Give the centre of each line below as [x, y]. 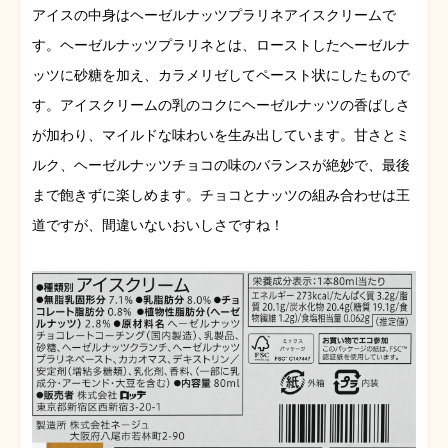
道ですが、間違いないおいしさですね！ [158, 225]
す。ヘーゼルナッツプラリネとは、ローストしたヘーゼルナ [221, 45]
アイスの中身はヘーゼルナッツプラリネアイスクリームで [214, 15]
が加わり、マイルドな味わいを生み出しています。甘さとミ [221, 135]
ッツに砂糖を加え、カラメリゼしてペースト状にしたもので [221, 75]
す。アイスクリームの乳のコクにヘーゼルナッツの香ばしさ [221, 105]
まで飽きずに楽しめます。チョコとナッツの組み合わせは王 [221, 195]
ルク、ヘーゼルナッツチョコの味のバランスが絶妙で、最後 [221, 165]
